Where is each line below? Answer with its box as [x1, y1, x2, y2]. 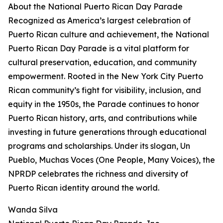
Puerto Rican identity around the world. [8, 183, 159, 193]
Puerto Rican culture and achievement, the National [8, 29, 209, 40]
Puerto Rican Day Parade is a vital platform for [8, 43, 189, 54]
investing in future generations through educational [8, 127, 207, 137]
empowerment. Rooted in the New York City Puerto [8, 71, 203, 82]
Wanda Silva [8, 205, 58, 215]
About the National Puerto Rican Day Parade [8, 1, 183, 12]
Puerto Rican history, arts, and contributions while [8, 113, 197, 123]
